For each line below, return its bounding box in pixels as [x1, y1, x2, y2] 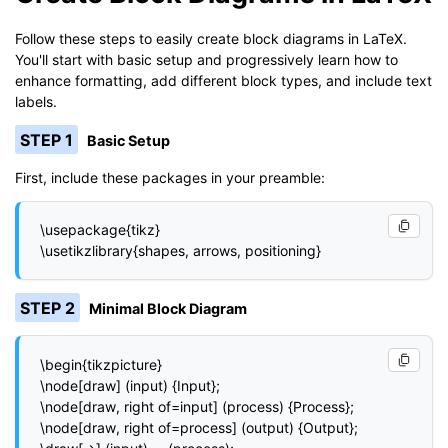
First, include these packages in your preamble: [15, 169, 325, 187]
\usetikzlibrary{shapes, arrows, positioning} [40, 242, 321, 260]
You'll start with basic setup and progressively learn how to [15, 50, 398, 68]
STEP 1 [19, 129, 73, 150]
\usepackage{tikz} [40, 221, 160, 239]
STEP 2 [19, 297, 75, 318]
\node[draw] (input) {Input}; [40, 376, 220, 394]
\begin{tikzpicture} [40, 355, 162, 373]
